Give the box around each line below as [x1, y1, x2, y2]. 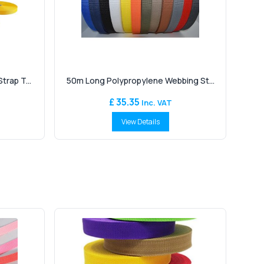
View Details [121, 117, 160, 127]
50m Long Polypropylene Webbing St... [66, 75, 214, 86]
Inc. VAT [141, 97, 172, 108]
